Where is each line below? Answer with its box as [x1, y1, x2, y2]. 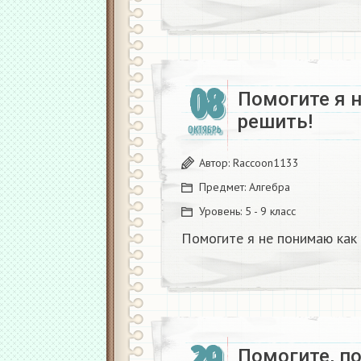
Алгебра [249, 179, 290, 194]
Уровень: [199, 203, 245, 218]
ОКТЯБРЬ [188, 123, 222, 136]
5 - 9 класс [245, 203, 296, 218]
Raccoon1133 [233, 155, 299, 170]
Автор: [199, 155, 233, 170]
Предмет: [199, 179, 249, 194]
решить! [238, 110, 313, 133]
